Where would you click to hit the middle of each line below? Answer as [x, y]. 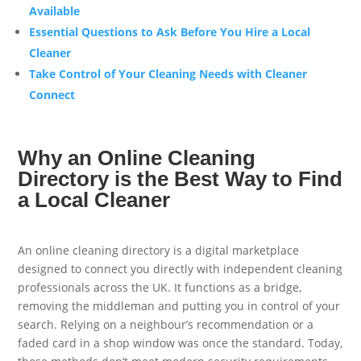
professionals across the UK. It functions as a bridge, [160, 288]
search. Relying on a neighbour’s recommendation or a [166, 325]
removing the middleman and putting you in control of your [179, 306]
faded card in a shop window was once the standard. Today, [180, 343]
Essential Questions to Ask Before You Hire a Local [170, 32]
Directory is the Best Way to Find [180, 178]
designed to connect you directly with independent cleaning [180, 269]
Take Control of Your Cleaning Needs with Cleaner [168, 74]
